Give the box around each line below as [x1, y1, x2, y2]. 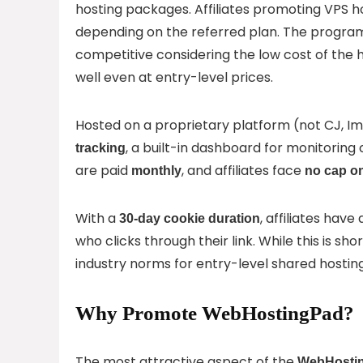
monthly [131, 163, 181, 177]
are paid [75, 160, 131, 180]
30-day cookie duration [119, 211, 260, 225]
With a [75, 208, 119, 228]
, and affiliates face [181, 160, 305, 180]
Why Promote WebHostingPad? [75, 301, 354, 324]
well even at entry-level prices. [75, 67, 273, 87]
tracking [75, 140, 126, 155]
